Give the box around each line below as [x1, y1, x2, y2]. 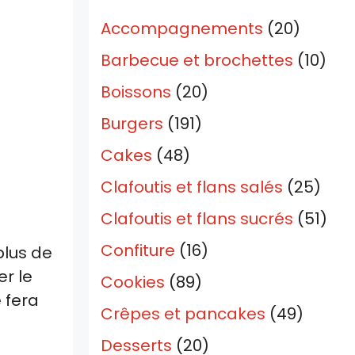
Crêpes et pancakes [101, 303, 265, 326]
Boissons [101, 81, 171, 104]
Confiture [101, 239, 175, 262]
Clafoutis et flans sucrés [101, 208, 293, 231]
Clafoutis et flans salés [101, 176, 283, 199]
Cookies [101, 271, 165, 294]
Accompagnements [101, 17, 263, 40]
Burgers [101, 113, 163, 136]
